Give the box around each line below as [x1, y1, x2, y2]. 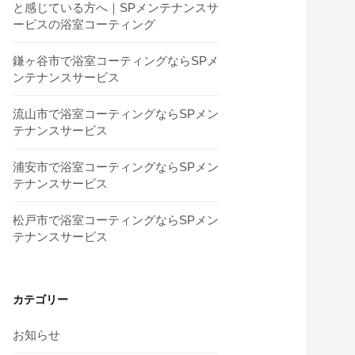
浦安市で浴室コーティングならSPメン [13, 160, 219, 174]
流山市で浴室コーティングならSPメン [13, 107, 219, 120]
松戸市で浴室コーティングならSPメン [13, 213, 219, 227]
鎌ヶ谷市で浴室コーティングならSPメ [13, 54, 219, 67]
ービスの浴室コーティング [13, 17, 155, 31]
